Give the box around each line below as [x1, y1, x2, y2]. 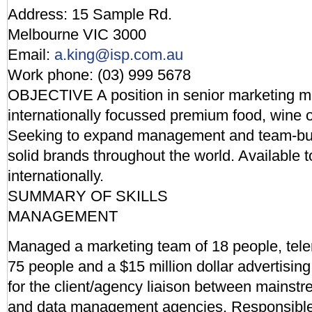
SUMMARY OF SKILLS [8, 187, 168, 205]
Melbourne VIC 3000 [8, 26, 146, 43]
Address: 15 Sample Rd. [8, 6, 172, 23]
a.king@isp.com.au [54, 46, 183, 63]
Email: [8, 46, 54, 63]
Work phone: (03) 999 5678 [8, 66, 191, 84]
